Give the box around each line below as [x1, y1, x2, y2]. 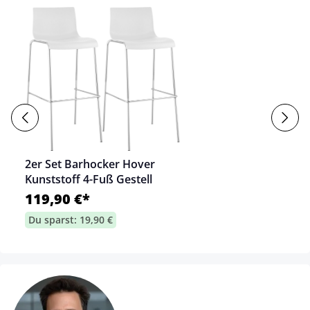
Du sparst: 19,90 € [28, 212, 113, 226]
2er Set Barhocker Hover [25, 156, 155, 172]
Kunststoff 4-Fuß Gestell [25, 171, 152, 187]
